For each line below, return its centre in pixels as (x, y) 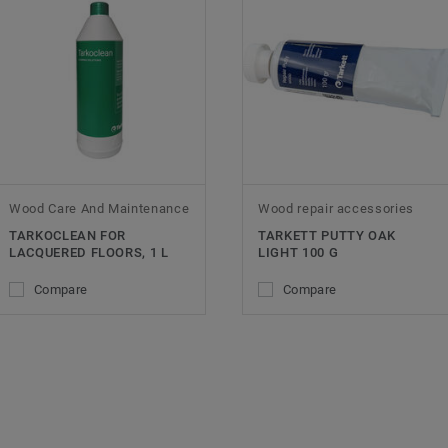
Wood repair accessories (336, 209)
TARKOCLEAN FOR (68, 236)
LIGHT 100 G (298, 253)
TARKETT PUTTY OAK (327, 236)
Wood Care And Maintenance (99, 209)
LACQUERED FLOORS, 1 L (89, 253)
